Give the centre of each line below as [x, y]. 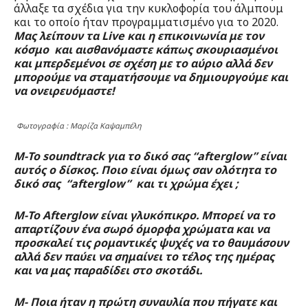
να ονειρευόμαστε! [64, 91]
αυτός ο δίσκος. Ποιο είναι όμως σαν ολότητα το [145, 170]
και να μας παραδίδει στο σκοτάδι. [108, 271]
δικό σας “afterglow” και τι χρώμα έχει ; [126, 184]
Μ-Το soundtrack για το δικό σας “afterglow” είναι [150, 156]
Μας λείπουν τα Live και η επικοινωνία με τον [139, 36]
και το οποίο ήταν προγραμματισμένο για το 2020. [146, 22]
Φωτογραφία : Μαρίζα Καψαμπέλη [79, 126]
